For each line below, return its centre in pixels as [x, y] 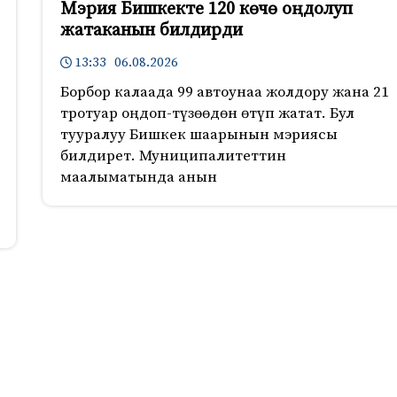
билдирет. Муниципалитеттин [173, 156]
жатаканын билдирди [151, 31]
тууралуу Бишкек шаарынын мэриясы [198, 135]
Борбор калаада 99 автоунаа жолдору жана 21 [224, 93]
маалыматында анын [138, 178]
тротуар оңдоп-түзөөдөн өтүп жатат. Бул [207, 114]
